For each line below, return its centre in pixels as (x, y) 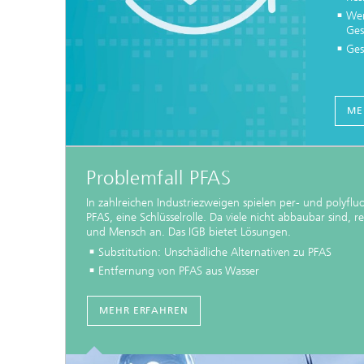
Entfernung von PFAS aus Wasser (179, 271)
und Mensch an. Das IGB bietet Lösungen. (188, 232)
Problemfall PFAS (159, 178)
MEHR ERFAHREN (144, 310)
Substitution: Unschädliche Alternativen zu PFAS (215, 253)
